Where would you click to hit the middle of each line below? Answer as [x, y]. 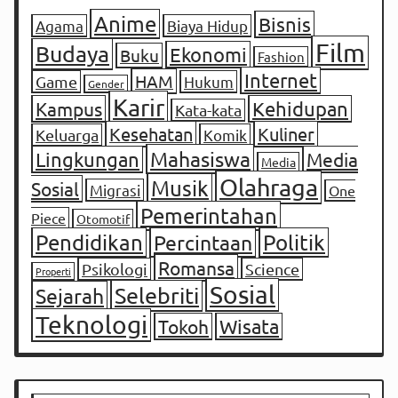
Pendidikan [89, 243]
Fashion [281, 57]
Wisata [249, 326]
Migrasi [115, 190]
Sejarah [70, 296]
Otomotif [103, 219]
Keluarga [67, 135]
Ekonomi [208, 55]
